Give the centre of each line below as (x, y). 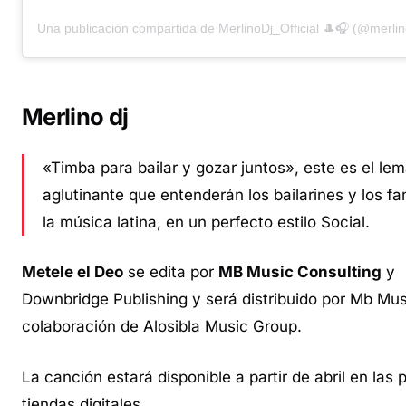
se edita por (171, 272)
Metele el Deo (72, 272)
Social (343, 222)
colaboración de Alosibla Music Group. (162, 327)
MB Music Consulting (300, 272)
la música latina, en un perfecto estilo (182, 222)
